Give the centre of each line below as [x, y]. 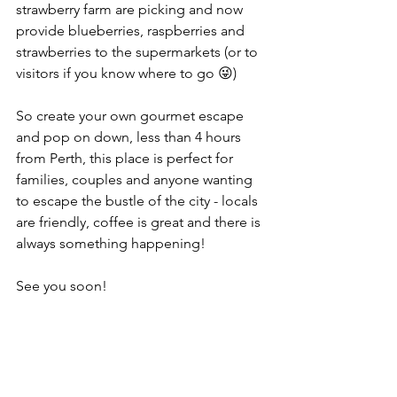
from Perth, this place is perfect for [126, 159]
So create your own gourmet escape [132, 116]
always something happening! [111, 244]
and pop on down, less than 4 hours [130, 137]
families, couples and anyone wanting [136, 180]
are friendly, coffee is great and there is [140, 222]
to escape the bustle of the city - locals [139, 201]
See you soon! [62, 286]
